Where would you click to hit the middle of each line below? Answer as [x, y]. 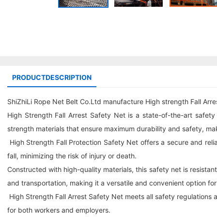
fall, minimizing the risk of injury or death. [72, 156]
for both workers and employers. [59, 210]
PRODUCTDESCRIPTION [52, 77]
